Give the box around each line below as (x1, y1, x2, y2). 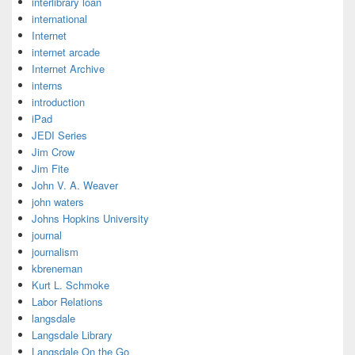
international (32, 11, 87, 26)
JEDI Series (32, 128, 87, 143)
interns (32, 78, 63, 93)
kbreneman (32, 261, 82, 276)
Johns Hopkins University (32, 211, 149, 226)
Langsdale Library (32, 327, 113, 342)
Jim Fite (32, 161, 69, 176)
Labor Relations (32, 294, 103, 309)
